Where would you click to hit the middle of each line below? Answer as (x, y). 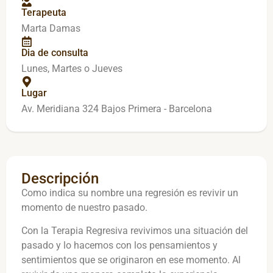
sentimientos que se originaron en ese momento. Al (131, 260)
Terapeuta (44, 12)
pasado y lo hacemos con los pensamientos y (119, 246)
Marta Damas (51, 28)
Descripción (60, 178)
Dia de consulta (55, 52)
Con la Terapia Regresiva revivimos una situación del (135, 231)
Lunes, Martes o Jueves (72, 68)
